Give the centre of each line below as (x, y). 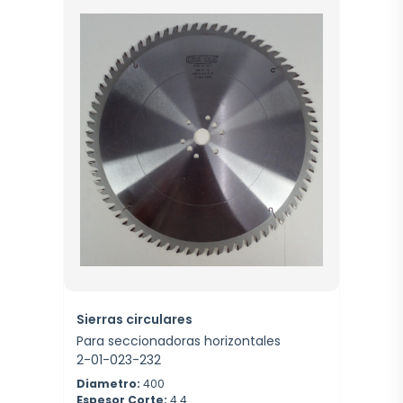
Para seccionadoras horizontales (179, 341)
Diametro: (108, 384)
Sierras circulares (134, 319)
